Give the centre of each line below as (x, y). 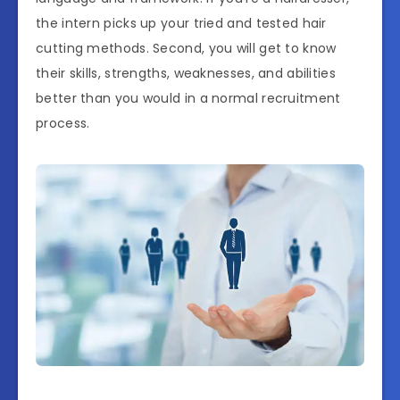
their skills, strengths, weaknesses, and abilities (186, 73)
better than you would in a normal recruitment (188, 98)
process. (63, 123)
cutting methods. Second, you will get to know (186, 48)
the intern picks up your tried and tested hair (181, 23)
